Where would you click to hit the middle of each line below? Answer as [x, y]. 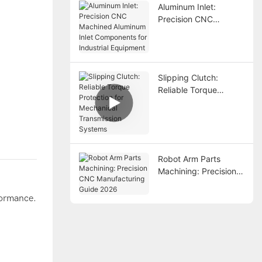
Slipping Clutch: [188, 77]
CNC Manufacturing [196, 183]
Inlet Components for [198, 43]
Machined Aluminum [196, 31]
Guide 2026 [180, 195]
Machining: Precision [197, 171]
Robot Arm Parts [189, 158]
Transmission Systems [200, 126]
